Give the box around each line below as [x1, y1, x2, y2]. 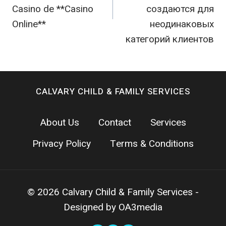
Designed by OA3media [64, 201, 162, 213]
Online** [12, 18, 46, 30]
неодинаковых [150, 18, 214, 30]
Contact [98, 116, 131, 130]
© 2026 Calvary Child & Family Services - [27, 186, 199, 198]
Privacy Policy [32, 136, 91, 151]
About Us [40, 116, 79, 130]
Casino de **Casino [12, 3, 93, 15]
